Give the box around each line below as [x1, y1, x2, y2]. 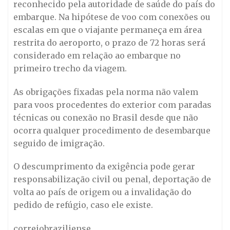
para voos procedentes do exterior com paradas [13, 99, 212, 110]
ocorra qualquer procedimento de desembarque [13, 125, 210, 136]
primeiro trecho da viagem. [13, 63, 127, 73]
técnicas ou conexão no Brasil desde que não [13, 112, 198, 123]
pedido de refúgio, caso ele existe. [13, 200, 153, 210]
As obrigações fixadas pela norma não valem [13, 86, 198, 97]
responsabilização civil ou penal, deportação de [13, 174, 211, 185]
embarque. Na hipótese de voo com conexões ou [13, 11, 210, 22]
